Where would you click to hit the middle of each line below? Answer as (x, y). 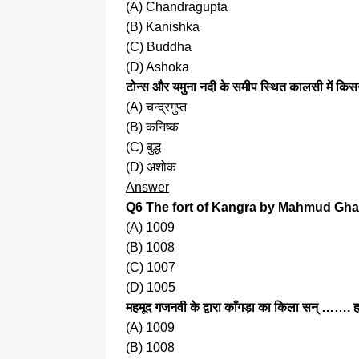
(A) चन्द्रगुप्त (156, 107)
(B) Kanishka (163, 27)
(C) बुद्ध (143, 147)
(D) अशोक (151, 167)
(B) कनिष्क (152, 127)
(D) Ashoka (157, 67)
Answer (147, 188)
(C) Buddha (159, 47)
